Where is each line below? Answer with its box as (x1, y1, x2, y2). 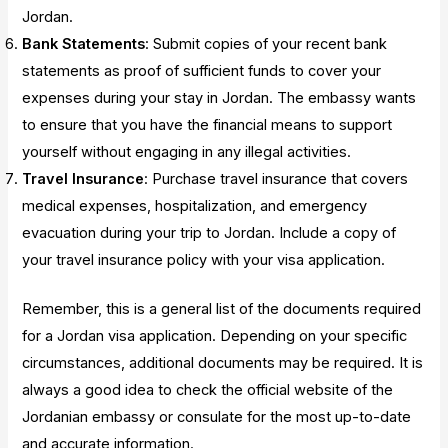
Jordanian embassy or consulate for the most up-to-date (22, 408, 412, 427)
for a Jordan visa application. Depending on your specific (22, 327, 408, 346)
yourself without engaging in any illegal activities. (22, 143, 352, 162)
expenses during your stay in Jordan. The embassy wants (22, 89, 417, 108)
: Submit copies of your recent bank (145, 35, 388, 54)
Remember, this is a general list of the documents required (22, 300, 422, 319)
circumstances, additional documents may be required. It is (22, 354, 424, 373)
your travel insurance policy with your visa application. (22, 251, 386, 270)
